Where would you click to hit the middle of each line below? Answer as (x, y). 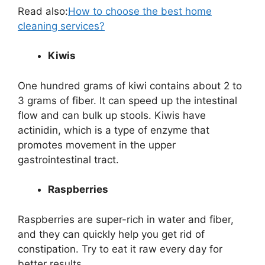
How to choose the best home (140, 11)
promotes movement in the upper (97, 145)
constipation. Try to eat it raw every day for (120, 249)
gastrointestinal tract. (68, 159)
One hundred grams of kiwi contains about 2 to (130, 85)
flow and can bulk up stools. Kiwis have (112, 115)
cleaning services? (61, 26)
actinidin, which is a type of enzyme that (114, 130)
